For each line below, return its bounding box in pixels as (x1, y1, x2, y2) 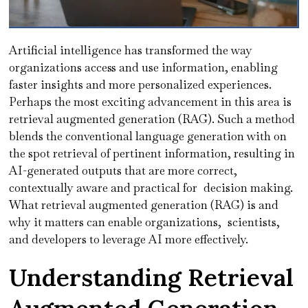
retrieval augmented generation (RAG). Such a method (9, 111, 296, 126)
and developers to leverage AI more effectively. (9, 231, 252, 247)
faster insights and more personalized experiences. (9, 76, 272, 92)
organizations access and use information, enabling (9, 59, 278, 75)
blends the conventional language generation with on (9, 128, 287, 144)
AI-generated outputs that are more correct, (9, 162, 238, 178)
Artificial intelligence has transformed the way (9, 42, 253, 58)
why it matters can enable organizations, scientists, (9, 214, 280, 230)
